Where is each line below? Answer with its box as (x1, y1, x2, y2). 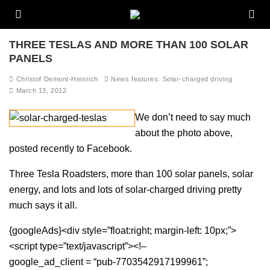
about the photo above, (135, 128, 233, 138)
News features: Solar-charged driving (111, 75, 233, 83)
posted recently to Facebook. (9, 143, 132, 154)
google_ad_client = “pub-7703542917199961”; (9, 257, 208, 267)
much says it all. (9, 200, 77, 210)
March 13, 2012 (16, 87, 67, 94)
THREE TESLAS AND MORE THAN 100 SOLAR (9, 39, 248, 51)
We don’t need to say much (135, 112, 251, 122)
